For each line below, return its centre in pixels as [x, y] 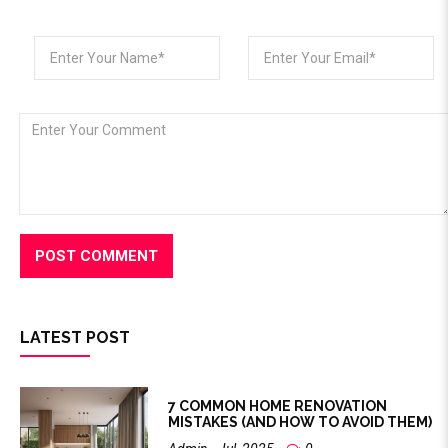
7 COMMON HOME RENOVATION [278, 406]
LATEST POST [75, 338]
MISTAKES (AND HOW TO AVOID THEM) [300, 422]
